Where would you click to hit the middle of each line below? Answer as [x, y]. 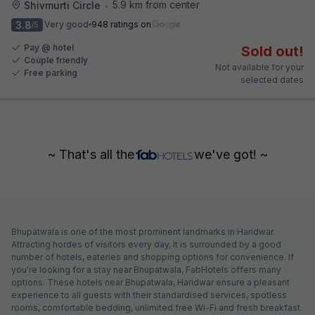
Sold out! [272, 51]
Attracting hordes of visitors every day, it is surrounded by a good [146, 244]
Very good [66, 24]
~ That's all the [91, 154]
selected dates [272, 79]
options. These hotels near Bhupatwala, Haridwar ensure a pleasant [150, 282]
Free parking [51, 72]
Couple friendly [56, 60]
